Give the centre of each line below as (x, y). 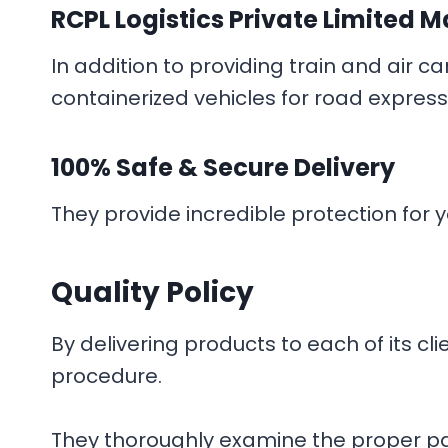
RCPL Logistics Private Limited (235, 19)
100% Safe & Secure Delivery (223, 167)
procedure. (109, 376)
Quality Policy (152, 292)
